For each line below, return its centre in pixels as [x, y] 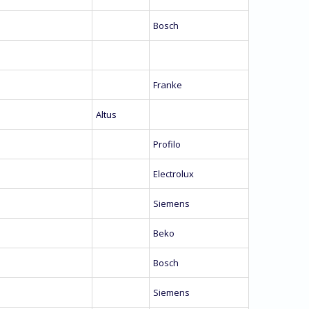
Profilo [167, 144]
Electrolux [173, 174]
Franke [168, 85]
